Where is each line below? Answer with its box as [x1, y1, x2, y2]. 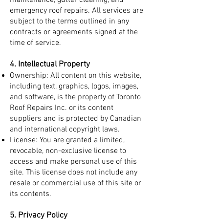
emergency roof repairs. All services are [10, 6, 143, 16]
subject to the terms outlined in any [10, 17, 129, 26]
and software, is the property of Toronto [10, 92, 141, 102]
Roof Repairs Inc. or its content [10, 103, 113, 113]
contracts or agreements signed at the [10, 27, 138, 37]
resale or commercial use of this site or [10, 178, 141, 188]
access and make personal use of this [10, 157, 137, 167]
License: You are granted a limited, [10, 135, 125, 145]
